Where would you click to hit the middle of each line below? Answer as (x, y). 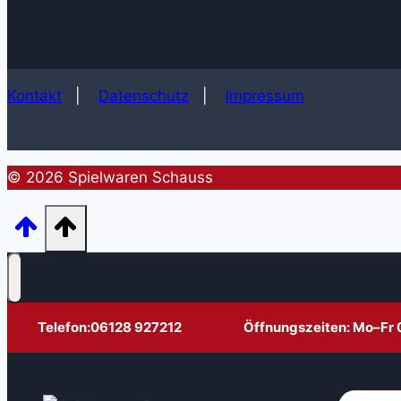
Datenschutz (144, 95)
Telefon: (64, 328)
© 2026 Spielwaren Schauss (110, 177)
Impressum (265, 95)
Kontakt (34, 95)
